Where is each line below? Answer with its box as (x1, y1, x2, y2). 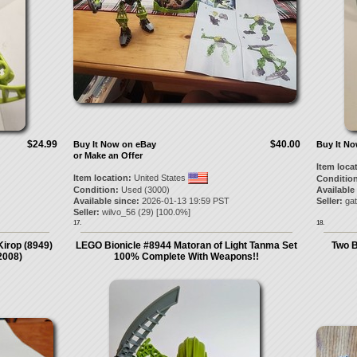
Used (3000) (118, 185, 170, 194)
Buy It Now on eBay (73, 139, 156, 149)
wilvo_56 (101, 207, 135, 217)
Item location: (73, 173, 131, 182)
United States (131, 173, 188, 182)
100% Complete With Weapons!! (114, 251, 259, 262)
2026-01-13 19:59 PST (139, 196, 229, 206)
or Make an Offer (73, 151, 143, 160)
